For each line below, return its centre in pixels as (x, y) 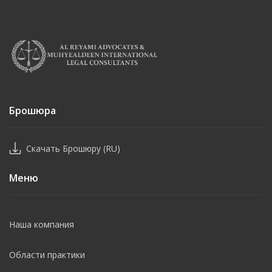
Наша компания (42, 224)
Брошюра (32, 110)
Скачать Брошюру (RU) (73, 148)
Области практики (47, 255)
